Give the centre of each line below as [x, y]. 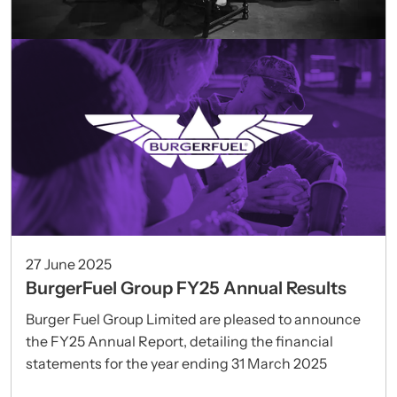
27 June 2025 [69, 264]
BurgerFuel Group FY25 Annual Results [186, 288]
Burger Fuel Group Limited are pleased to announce [193, 319]
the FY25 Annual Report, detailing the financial [179, 341]
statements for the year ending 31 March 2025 [176, 363]
